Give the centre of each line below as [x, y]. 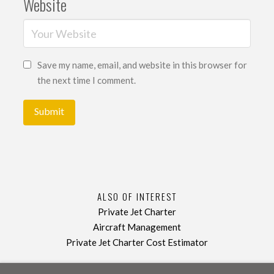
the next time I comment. [86, 80]
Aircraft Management [137, 227]
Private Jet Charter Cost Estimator [137, 243]
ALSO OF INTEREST [137, 197]
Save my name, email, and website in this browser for [142, 65]
